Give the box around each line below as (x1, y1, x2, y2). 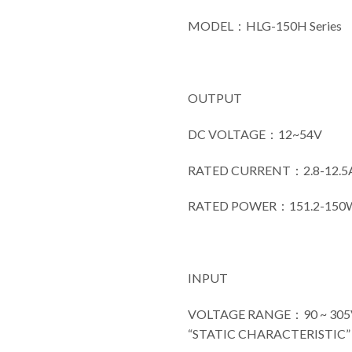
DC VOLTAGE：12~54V (188, 126, 322, 141)
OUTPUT (188, 90, 242, 105)
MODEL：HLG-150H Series (188, 18, 342, 34)
